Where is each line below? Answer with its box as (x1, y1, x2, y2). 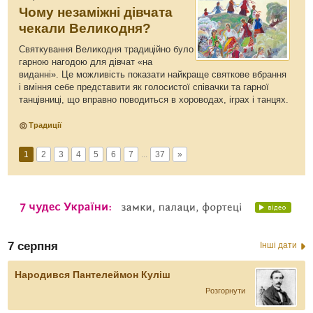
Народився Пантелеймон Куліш (15, 269, 171, 280)
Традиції (29, 121, 62, 129)
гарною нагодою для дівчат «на (19, 57, 153, 67)
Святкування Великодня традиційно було (19, 44, 194, 54)
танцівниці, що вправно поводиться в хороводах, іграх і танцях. (19, 94, 289, 105)
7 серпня (8, 240, 59, 253)
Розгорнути (205, 286, 245, 295)
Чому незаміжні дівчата (19, 5, 173, 20)
